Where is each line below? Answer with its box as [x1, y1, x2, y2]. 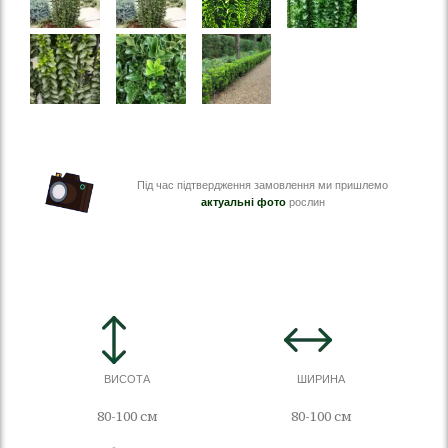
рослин [285, 194, 325, 210]
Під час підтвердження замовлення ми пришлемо [137, 177, 389, 193]
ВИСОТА [104, 371, 150, 387]
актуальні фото [200, 194, 286, 211]
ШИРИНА [297, 371, 345, 387]
